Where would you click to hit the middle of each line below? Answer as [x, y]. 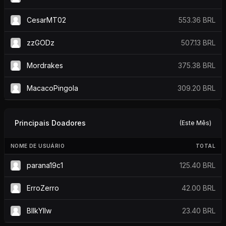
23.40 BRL [199, 210]
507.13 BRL [198, 42]
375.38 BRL [197, 65]
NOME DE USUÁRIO [38, 146]
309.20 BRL [196, 88]
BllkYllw [38, 210]
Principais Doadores [50, 123]
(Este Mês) [195, 123]
